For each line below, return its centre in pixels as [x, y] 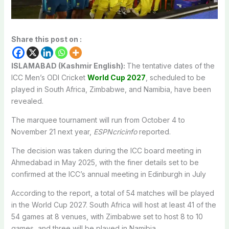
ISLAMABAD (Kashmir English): [69, 65]
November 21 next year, [52, 131]
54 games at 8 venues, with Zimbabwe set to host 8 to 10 [107, 216]
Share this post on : [46, 39]
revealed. [27, 101]
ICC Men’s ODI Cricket [49, 77]
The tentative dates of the [170, 65]
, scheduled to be [175, 77]
